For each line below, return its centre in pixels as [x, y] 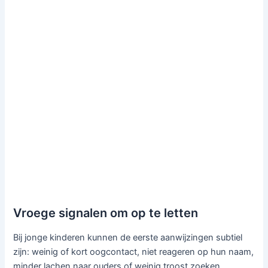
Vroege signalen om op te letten [106, 213]
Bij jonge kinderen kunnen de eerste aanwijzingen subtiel [128, 237]
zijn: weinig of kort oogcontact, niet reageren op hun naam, [134, 252]
